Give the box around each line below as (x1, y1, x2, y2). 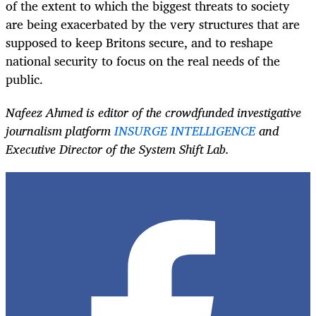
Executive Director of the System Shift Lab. (6, 138, 229, 159)
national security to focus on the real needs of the (6, 50, 280, 72)
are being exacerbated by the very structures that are (6, 13, 300, 35)
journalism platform (6, 119, 114, 141)
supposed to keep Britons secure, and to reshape (6, 32, 273, 54)
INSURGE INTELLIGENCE (114, 119, 255, 141)
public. (6, 68, 43, 90)
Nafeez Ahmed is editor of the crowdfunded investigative (6, 101, 301, 123)
